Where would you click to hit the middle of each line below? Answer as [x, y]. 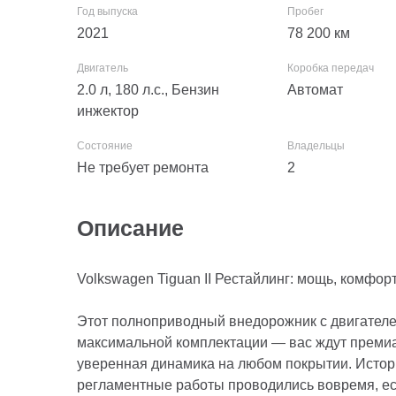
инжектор [108, 111]
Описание [130, 228]
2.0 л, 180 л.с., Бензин [148, 90]
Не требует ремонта [143, 168]
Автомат [316, 90]
